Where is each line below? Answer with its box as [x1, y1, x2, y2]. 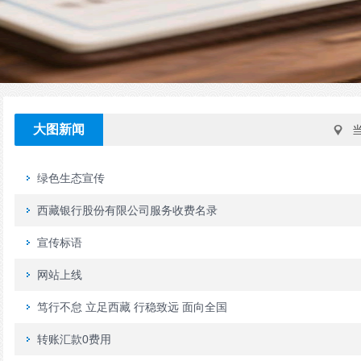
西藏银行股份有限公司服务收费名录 [37, 204, 218, 217]
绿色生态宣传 [37, 172, 105, 185]
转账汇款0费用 [37, 333, 111, 346]
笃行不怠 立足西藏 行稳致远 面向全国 [37, 301, 227, 313]
